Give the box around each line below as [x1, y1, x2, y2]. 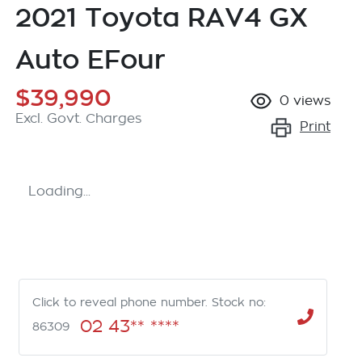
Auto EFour [15, 44, 166, 74]
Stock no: [212, 296, 266, 308]
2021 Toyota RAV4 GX [15, 2, 308, 32]
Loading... [28, 184, 90, 198]
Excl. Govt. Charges [15, 112, 141, 125]
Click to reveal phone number [32, 296, 205, 308]
